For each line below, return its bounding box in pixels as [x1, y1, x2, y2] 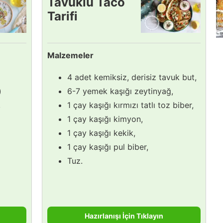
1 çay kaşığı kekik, [67, 127, 135, 138]
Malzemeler [47, 50, 94, 60]
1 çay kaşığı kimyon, [67, 113, 143, 124]
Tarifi [47, 8, 78, 23]
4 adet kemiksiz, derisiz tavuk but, [67, 72, 197, 82]
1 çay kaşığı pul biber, [67, 141, 148, 152]
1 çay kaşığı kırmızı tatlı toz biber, [67, 100, 194, 110]
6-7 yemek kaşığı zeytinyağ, [67, 86, 173, 96]
